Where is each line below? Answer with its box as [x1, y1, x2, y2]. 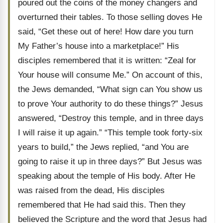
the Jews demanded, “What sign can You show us [18, 85, 203, 94]
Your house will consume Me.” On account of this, [18, 70, 203, 80]
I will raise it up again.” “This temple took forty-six [18, 128, 203, 137]
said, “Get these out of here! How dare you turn [18, 27, 193, 36]
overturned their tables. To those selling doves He [18, 12, 202, 22]
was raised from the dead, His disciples [18, 186, 165, 195]
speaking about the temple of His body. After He [18, 171, 195, 181]
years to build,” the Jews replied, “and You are [18, 142, 189, 152]
